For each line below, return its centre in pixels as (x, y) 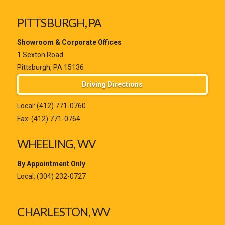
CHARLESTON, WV (64, 212)
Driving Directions (113, 85)
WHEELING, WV (56, 144)
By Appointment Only (51, 163)
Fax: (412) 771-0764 (48, 119)
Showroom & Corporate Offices (69, 42)
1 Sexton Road (40, 55)
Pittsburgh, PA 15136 (50, 68)
